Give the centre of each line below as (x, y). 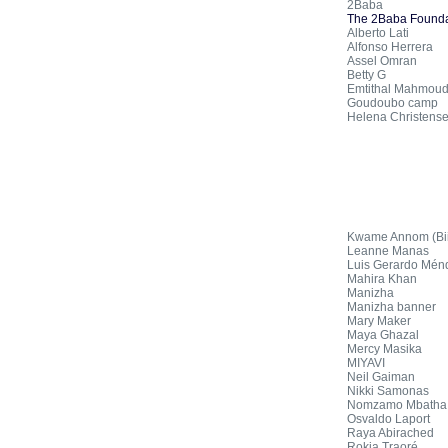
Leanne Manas (388, 251)
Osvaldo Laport (388, 419)
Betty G (366, 75)
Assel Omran (382, 61)
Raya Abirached (390, 433)
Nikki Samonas (388, 391)
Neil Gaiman (381, 377)
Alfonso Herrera (390, 47)
